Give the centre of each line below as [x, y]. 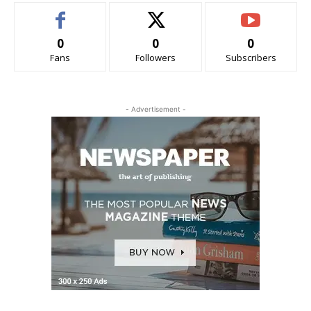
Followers [155, 58]
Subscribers [251, 58]
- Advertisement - [155, 109]
